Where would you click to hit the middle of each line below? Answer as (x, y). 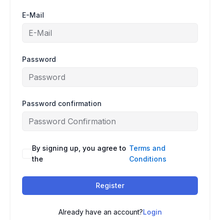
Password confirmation (62, 103)
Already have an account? (100, 212)
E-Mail (33, 15)
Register (110, 185)
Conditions (148, 159)
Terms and (148, 148)
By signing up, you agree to (79, 148)
